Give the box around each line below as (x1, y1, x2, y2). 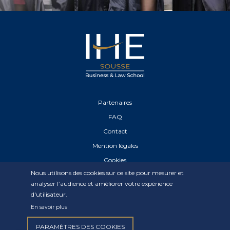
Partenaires (98, 98, 132, 106)
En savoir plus (31, 204, 67, 210)
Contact (103, 127, 127, 135)
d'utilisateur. (31, 190, 67, 198)
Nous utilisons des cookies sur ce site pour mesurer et (31, 168, 184, 177)
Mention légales (92, 141, 138, 149)
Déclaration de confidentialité (72, 170, 158, 178)
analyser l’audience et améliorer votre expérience (31, 179, 172, 187)
